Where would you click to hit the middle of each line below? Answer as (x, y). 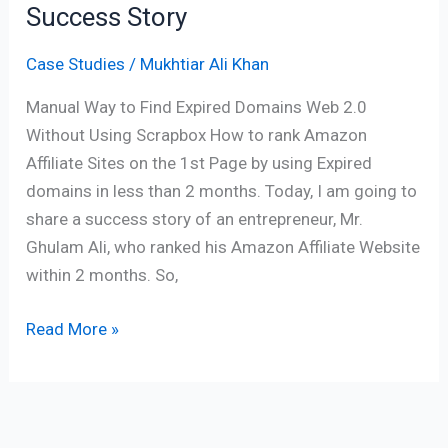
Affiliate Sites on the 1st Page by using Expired (199, 163)
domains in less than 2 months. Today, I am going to (222, 191)
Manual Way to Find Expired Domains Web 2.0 (197, 107)
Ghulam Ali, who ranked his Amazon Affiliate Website (223, 247)
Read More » (73, 328)
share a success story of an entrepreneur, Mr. (195, 219)
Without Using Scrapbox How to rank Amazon (197, 135)
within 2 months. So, (102, 275)
